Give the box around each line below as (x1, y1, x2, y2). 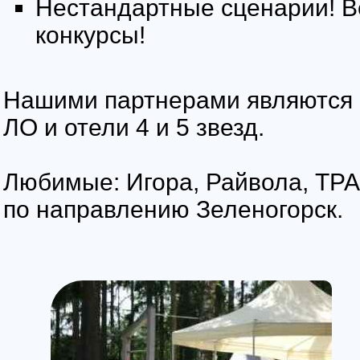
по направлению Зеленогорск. (3, 196, 343, 223)
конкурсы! (35, 22, 145, 48)
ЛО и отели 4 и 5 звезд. (3, 114, 264, 141)
